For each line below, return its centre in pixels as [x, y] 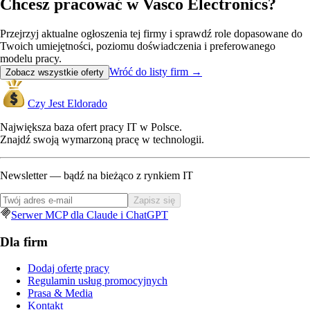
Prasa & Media [60, 293]
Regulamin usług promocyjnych [98, 281]
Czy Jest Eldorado [67, 103]
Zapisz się [154, 200]
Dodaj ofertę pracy [69, 268]
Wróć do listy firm [149, 72]
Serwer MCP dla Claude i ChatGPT [90, 215]
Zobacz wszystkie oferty [55, 72]
